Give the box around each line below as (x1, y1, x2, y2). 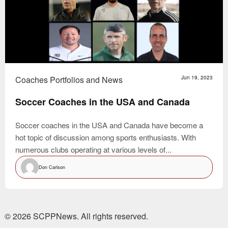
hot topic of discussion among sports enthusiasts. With (15, 132, 196, 143)
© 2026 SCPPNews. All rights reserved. (4, 210, 148, 222)
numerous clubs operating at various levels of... (15, 144, 172, 155)
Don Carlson (38, 163, 65, 170)
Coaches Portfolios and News (15, 74, 123, 86)
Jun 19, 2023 (181, 74, 213, 81)
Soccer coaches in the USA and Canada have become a (15, 120, 203, 131)
